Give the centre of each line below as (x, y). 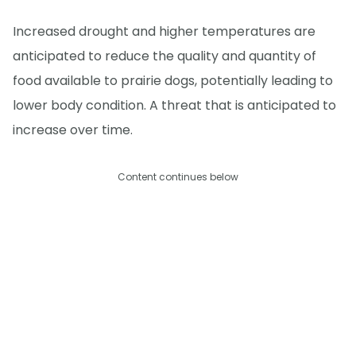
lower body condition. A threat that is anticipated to (174, 105)
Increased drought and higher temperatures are (164, 31)
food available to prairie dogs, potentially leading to (173, 80)
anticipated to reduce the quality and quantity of (164, 56)
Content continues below (178, 176)
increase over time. (73, 130)
